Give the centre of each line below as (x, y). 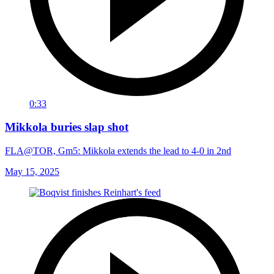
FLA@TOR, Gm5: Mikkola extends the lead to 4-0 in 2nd (118, 151)
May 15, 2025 (32, 172)
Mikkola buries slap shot (67, 127)
